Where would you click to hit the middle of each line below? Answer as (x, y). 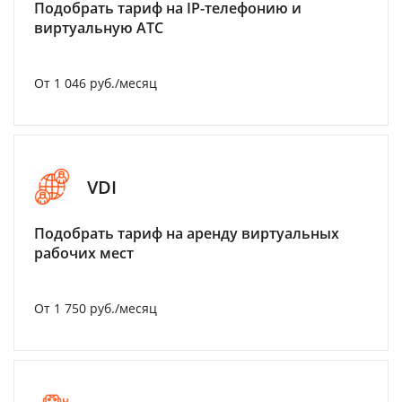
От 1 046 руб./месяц (96, 83)
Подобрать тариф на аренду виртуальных (187, 233)
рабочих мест (84, 253)
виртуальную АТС (99, 28)
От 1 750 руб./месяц (96, 308)
